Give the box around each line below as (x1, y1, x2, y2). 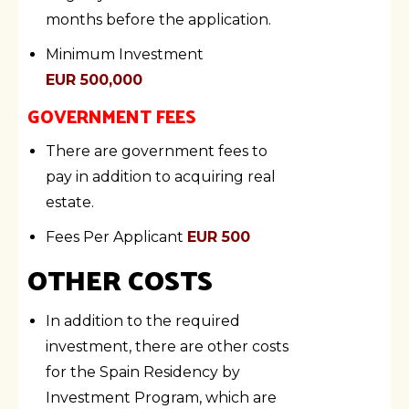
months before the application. (46, 10, 271, 28)
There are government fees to (46, 142, 267, 160)
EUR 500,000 (46, 70, 142, 89)
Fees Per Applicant (46, 227, 187, 246)
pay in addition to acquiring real (46, 167, 276, 185)
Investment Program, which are (46, 388, 277, 406)
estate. (46, 193, 94, 211)
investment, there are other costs (46, 337, 288, 355)
